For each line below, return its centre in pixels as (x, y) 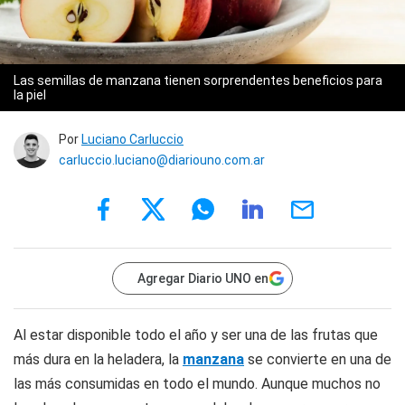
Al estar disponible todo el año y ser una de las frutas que (196, 334)
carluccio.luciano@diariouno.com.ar (162, 160)
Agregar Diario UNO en (203, 278)
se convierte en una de (318, 359)
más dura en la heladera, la (98, 359)
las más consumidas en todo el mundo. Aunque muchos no (197, 383)
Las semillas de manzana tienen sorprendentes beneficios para (198, 80)
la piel (30, 94)
